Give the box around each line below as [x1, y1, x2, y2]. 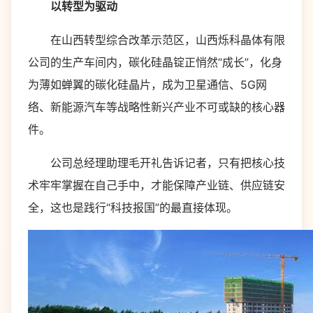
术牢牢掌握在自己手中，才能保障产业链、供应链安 [28, 178, 285, 192]
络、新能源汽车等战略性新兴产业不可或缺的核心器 [28, 100, 285, 114]
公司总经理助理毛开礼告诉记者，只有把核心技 [28, 156, 285, 170]
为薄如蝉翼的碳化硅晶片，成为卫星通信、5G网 [28, 78, 267, 92]
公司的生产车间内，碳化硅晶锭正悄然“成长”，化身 [28, 55, 282, 69]
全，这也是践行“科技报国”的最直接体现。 [28, 201, 238, 214]
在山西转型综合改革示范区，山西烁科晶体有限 [28, 33, 285, 47]
